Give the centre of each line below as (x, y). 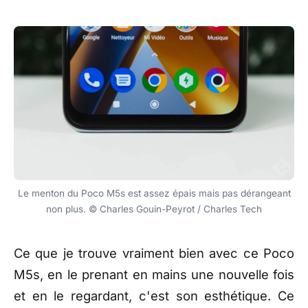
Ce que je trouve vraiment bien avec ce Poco (154, 253)
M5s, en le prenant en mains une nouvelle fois (154, 275)
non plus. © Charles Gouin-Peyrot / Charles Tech (154, 209)
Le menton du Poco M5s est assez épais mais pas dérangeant (154, 194)
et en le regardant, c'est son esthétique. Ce (154, 296)
